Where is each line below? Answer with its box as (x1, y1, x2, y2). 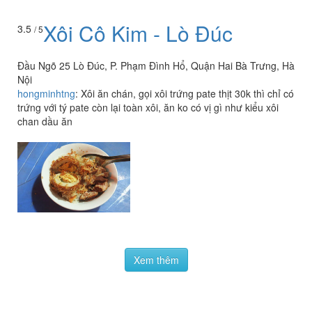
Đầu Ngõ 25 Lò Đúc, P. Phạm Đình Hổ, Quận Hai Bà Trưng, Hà (17, 10, 295, 24)
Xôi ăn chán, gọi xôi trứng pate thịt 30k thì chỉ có (81, 38, 294, 52)
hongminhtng (17, 38, 75, 52)
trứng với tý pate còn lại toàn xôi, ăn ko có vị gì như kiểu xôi (17, 52, 279, 66)
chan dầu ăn (17, 65, 72, 80)
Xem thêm (133, 204, 179, 219)
